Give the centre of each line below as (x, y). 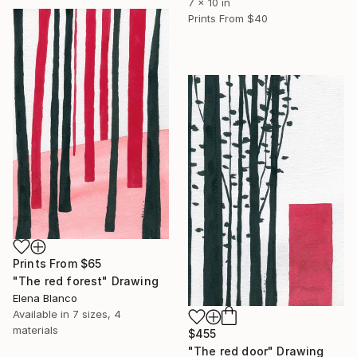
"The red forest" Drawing (86, 280)
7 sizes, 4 (97, 314)
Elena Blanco (45, 298)
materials (35, 330)
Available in (43, 314)
